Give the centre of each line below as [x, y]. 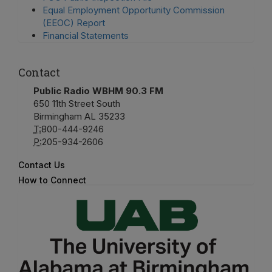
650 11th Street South [77, 104]
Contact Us [42, 165]
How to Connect [52, 180]
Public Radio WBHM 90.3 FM [98, 91]
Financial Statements [86, 36]
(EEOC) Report [74, 23]
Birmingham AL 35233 [79, 117]
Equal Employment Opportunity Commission [134, 10]
